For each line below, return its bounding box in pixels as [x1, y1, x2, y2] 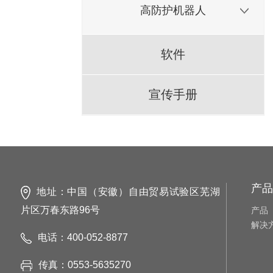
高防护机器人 [140, 4, 207, 16]
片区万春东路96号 [20, 205, 100, 215]
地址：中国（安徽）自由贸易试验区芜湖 [36, 186, 220, 197]
